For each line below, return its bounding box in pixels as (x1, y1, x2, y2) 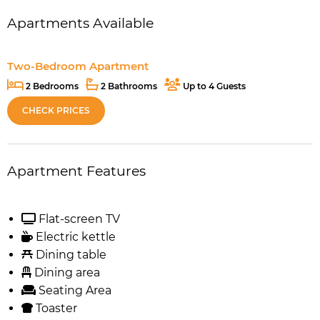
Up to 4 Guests (181, 80, 246, 91)
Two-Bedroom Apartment (7, 59, 149, 73)
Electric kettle (33, 229, 116, 244)
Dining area (31, 265, 100, 279)
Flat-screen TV (36, 211, 120, 226)
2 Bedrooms (24, 80, 79, 91)
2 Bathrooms (99, 80, 157, 91)
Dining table (33, 247, 106, 261)
